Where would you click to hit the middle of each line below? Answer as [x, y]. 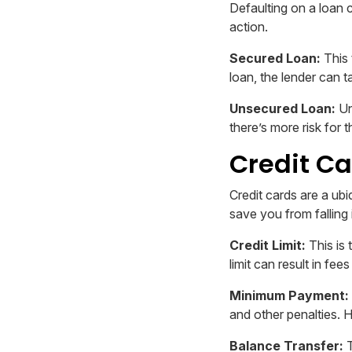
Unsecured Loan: [282, 109]
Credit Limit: [268, 246]
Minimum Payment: [289, 296]
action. [249, 27]
